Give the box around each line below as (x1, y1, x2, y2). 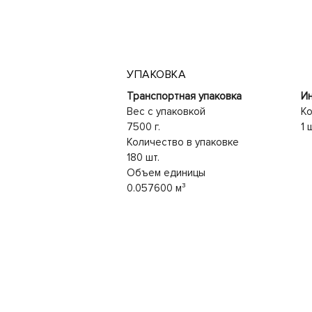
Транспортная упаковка (127, 89, 242, 102)
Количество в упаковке (127, 135, 239, 148)
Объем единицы (127, 166, 205, 179)
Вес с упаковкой (127, 104, 205, 118)
